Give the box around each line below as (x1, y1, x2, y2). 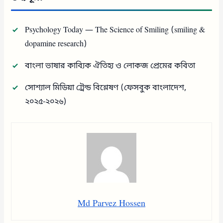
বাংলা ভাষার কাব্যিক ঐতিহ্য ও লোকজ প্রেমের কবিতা (25, 60, 196, 72)
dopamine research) (25, 38, 88, 50)
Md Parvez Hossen (78, 197, 145, 210)
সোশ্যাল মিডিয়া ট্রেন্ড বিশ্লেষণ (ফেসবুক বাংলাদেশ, (25, 82, 187, 94)
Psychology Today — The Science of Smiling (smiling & (25, 24, 206, 36)
